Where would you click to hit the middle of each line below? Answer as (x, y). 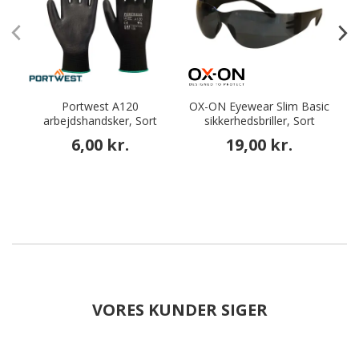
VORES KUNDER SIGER (179, 310)
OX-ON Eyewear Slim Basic (259, 106)
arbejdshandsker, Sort (100, 121)
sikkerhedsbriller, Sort (259, 121)
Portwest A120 (100, 106)
